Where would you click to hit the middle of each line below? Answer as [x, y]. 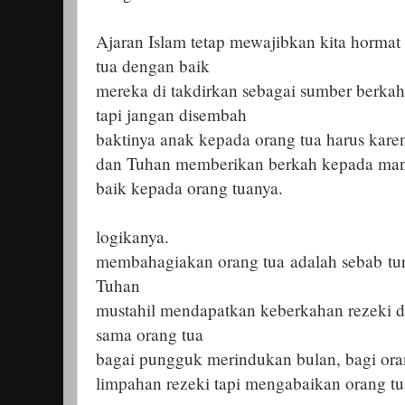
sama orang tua [150, 334]
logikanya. [132, 236]
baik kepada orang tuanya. [189, 187]
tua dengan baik [153, 65]
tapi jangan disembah [171, 114]
